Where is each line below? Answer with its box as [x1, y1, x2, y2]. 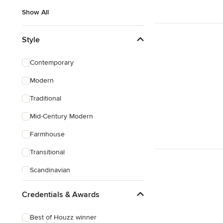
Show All [22, 8, 49, 16]
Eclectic [30, 184, 53, 192]
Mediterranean [30, 202, 75, 210]
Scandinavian [30, 166, 70, 174]
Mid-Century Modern [30, 112, 93, 120]
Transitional [30, 148, 65, 156]
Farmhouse [30, 130, 65, 138]
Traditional [30, 94, 61, 103]
